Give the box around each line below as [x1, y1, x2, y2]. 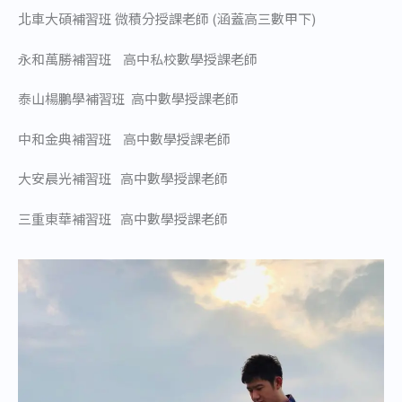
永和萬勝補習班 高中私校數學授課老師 [18, 48, 258, 68]
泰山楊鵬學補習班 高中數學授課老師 [18, 89, 239, 108]
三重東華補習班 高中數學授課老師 [18, 208, 228, 228]
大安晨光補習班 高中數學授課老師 [18, 169, 228, 188]
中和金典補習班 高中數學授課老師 [18, 128, 231, 148]
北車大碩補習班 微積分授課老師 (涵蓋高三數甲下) [18, 9, 316, 28]
